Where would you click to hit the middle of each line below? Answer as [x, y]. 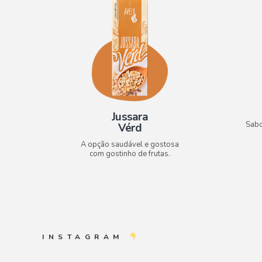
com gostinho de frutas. [130, 154]
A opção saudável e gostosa [130, 145]
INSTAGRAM [86, 237]
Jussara [130, 117]
